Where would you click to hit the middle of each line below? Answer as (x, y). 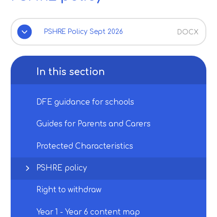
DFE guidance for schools (85, 102)
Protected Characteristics (85, 146)
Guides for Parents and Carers (94, 124)
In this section (71, 72)
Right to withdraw (69, 190)
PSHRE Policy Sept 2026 (83, 31)
